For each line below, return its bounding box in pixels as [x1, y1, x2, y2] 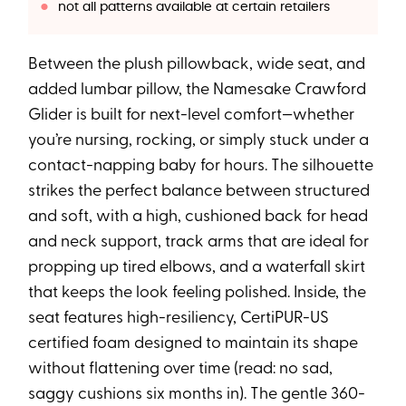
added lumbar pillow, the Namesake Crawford [28, 81, 367, 99]
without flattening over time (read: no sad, [28, 360, 333, 378]
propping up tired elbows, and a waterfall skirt [28, 258, 366, 276]
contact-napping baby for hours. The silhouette [28, 157, 374, 175]
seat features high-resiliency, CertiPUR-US [28, 309, 330, 327]
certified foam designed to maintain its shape [28, 334, 359, 353]
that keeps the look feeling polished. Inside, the [28, 284, 367, 302]
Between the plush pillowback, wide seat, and [28, 55, 366, 73]
